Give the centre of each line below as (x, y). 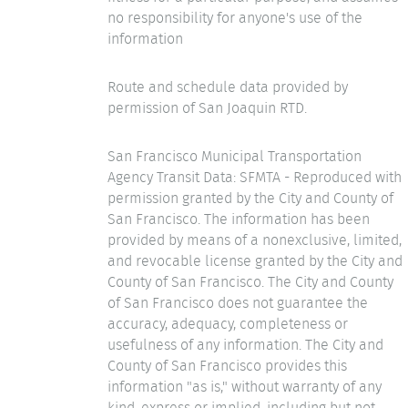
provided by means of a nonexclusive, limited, (255, 240)
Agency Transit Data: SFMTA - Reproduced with (255, 177)
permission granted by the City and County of (250, 198)
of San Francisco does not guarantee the (238, 302)
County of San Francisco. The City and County (250, 281)
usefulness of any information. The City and (245, 344)
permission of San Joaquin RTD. (207, 107)
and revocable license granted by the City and (255, 260)
